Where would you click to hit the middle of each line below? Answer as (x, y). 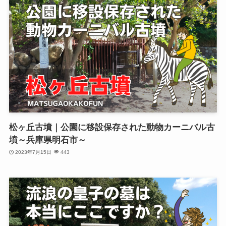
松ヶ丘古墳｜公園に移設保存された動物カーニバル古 (112, 127)
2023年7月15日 (34, 152)
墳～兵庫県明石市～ (47, 140)
